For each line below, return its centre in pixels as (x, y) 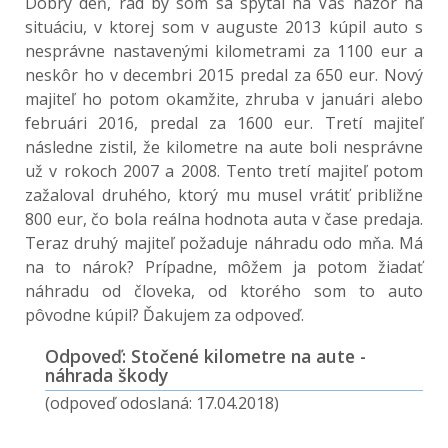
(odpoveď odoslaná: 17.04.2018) (162, 403)
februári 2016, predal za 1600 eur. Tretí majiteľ (224, 123)
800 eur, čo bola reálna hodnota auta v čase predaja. (224, 219)
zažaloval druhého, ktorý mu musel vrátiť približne (224, 195)
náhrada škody (106, 375)
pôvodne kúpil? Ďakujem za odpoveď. (164, 315)
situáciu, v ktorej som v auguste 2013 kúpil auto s (224, 27)
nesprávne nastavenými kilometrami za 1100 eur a (224, 51)
